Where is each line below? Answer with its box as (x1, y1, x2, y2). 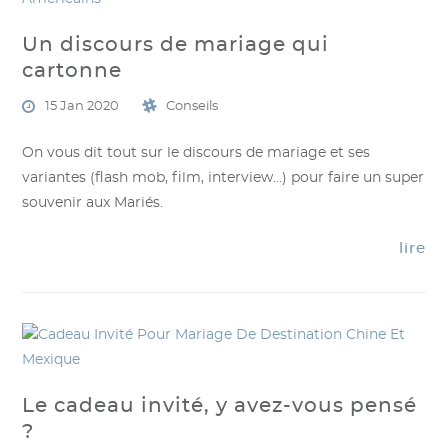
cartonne (22, 61, 123, 81)
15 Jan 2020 (45, 100, 120, 113)
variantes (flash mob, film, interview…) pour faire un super (22, 171, 425, 185)
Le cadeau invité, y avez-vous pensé (22, 396, 418, 416)
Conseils (166, 100, 219, 113)
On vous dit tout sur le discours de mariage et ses (22, 146, 371, 160)
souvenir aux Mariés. (22, 196, 164, 210)
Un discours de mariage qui (22, 35, 330, 55)
